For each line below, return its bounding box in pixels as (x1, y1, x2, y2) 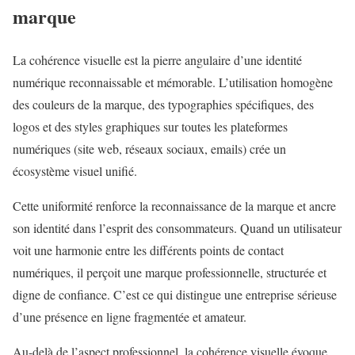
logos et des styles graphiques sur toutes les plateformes (13, 118, 288, 136)
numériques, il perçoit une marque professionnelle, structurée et (13, 264, 326, 281)
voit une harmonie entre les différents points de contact (13, 242, 284, 259)
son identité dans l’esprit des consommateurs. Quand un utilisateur (13, 219, 342, 237)
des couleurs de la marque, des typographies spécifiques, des (13, 96, 314, 113)
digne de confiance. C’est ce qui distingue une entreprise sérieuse (13, 286, 337, 303)
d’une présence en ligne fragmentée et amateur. (13, 308, 246, 326)
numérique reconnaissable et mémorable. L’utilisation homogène (13, 74, 333, 91)
